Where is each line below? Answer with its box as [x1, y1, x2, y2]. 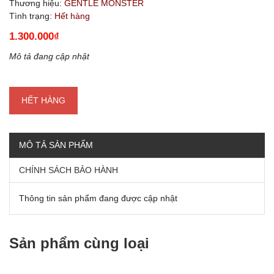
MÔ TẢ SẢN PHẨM [19, 139, 93, 150]
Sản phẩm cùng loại [9, 234, 149, 251]
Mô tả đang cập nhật [9, 51, 89, 61]
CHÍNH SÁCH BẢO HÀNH [19, 165, 118, 175]
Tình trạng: [9, 10, 52, 21]
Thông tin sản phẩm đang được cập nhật [19, 193, 177, 203]
